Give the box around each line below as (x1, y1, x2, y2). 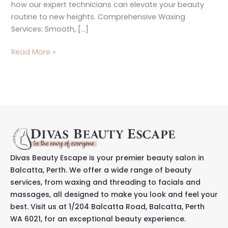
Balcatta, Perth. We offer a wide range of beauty (10, 165, 191, 176)
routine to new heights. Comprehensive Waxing (11, 11, 186, 22)
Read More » (11, 47, 56, 58)
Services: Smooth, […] (11, 23, 89, 34)
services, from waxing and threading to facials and (10, 177, 201, 188)
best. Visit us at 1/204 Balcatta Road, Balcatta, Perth (10, 202, 205, 212)
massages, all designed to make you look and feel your (10, 189, 218, 200)
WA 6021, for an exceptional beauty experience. (10, 214, 186, 224)
